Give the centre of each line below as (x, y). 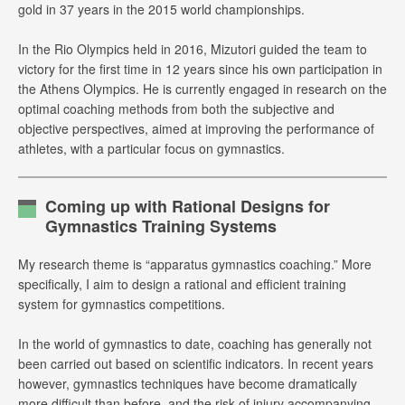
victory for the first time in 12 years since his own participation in (200, 69)
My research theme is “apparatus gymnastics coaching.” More (195, 264)
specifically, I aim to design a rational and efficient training (182, 284)
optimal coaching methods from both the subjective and (176, 108)
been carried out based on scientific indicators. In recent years (196, 363)
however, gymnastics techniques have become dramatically (188, 383)
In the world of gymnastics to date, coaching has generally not (195, 344)
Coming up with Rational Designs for (188, 206)
